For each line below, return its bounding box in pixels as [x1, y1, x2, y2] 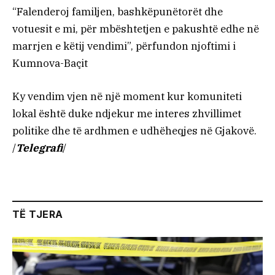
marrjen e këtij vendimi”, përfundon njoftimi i [12, 39, 236, 53]
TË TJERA [12, 208, 63, 221]
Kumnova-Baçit [12, 56, 88, 71]
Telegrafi [16, 141, 63, 155]
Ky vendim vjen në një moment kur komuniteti [12, 90, 242, 104]
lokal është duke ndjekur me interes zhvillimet [12, 107, 241, 121]
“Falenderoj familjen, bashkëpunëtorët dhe [12, 5, 223, 19]
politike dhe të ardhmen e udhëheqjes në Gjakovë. [12, 124, 257, 138]
